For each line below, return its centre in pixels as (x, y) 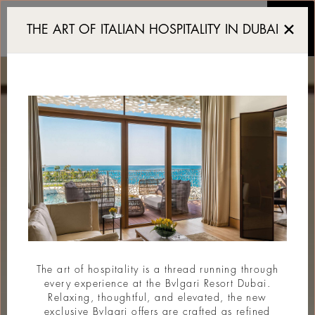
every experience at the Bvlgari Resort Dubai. (157, 283)
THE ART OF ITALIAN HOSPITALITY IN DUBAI (153, 30)
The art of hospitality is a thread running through (157, 269)
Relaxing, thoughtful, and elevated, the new (157, 297)
